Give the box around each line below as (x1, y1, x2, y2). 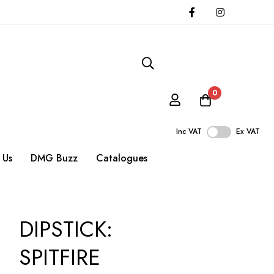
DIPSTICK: (19, 213, 113, 246)
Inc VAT (176, 126, 202, 138)
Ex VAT (236, 126, 260, 138)
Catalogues (96, 151, 147, 166)
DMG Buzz (31, 151, 78, 166)
